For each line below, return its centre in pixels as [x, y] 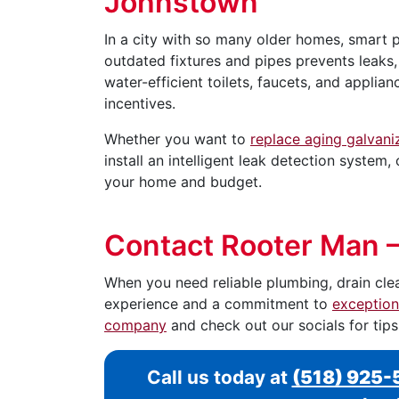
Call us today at [219, 377]
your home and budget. [183, 181]
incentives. [140, 103]
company [135, 325]
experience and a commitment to [218, 303]
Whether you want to [177, 138]
